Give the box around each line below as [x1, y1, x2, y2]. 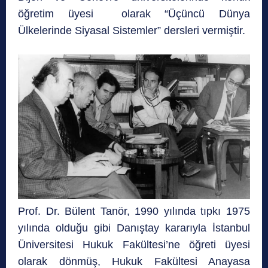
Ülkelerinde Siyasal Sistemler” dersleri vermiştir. [18, 24, 245, 36]
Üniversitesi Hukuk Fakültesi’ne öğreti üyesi [18, 238, 250, 251]
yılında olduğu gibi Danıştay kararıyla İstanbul [18, 221, 250, 234]
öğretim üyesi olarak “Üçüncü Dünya [18, 7, 250, 20]
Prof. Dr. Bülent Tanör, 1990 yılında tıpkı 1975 [18, 205, 250, 217]
